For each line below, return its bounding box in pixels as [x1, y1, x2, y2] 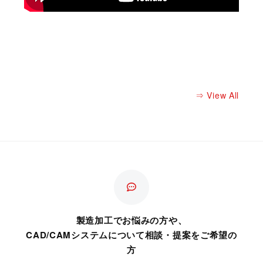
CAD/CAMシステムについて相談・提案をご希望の [26, 228, 237, 241]
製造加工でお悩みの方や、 [76, 213, 187, 227]
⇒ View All [195, 89, 240, 102]
